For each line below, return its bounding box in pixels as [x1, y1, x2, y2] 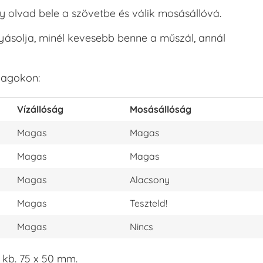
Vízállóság [17, 103, 63, 116]
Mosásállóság [130, 103, 191, 116]
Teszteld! [130, 197, 167, 210]
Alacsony [130, 174, 170, 186]
